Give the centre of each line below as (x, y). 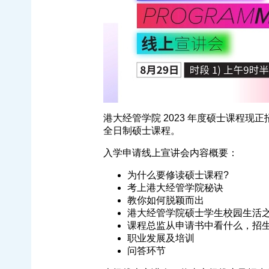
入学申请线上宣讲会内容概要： (171, 153)
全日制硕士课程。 (142, 131)
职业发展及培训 (161, 238)
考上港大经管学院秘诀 (175, 188)
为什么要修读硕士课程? (178, 175)
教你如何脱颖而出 (166, 200)
